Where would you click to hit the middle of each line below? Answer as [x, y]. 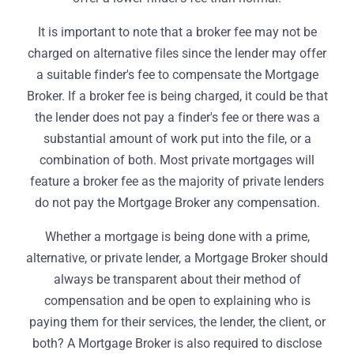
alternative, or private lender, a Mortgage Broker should [177, 258]
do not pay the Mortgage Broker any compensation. [177, 203]
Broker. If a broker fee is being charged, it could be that [177, 96]
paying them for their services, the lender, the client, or [177, 322]
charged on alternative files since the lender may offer [177, 53]
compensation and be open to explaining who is [177, 301]
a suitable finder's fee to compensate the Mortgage [177, 75]
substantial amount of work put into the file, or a [177, 139]
